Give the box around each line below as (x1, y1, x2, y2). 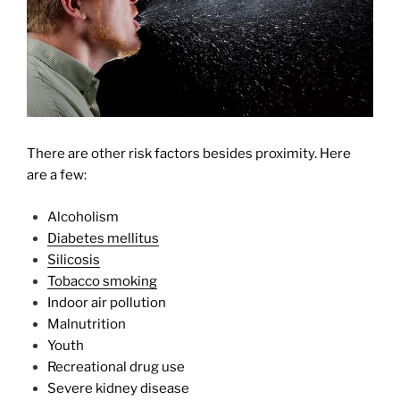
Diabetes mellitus (46, 229, 159, 246)
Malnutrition (46, 315, 129, 332)
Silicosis (46, 251, 100, 268)
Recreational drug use (46, 358, 185, 375)
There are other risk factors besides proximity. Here (27, 146, 351, 162)
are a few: (27, 167, 87, 184)
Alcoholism (46, 208, 119, 225)
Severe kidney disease (46, 379, 189, 396)
